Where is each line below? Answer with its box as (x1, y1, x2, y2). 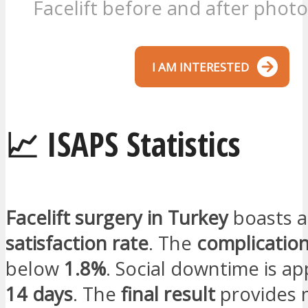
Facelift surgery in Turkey (5, 204, 228, 230)
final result (121, 280, 215, 307)
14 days (5, 280, 73, 307)
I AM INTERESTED (151, 58, 249, 75)
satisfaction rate (5, 230, 148, 256)
